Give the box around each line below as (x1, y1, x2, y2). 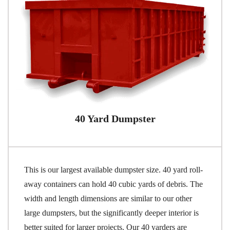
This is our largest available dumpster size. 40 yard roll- (24, 165, 203, 174)
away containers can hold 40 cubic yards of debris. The (24, 179, 203, 188)
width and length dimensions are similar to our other (24, 194, 192, 203)
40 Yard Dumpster (74, 112, 156, 124)
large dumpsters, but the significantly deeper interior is (24, 208, 199, 217)
